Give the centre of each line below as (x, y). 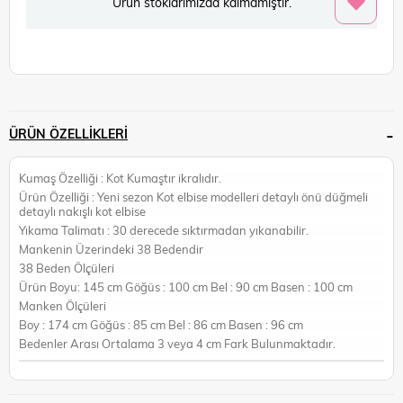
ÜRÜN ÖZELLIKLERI (68, 133)
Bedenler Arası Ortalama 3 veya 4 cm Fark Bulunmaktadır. (177, 343)
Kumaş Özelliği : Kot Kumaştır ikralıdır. (120, 178)
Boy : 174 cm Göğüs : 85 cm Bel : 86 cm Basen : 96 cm (161, 324)
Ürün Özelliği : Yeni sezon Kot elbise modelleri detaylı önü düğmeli (193, 197)
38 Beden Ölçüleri (67, 268)
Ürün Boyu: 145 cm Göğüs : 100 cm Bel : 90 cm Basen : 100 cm (186, 287)
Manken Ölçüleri (63, 305)
